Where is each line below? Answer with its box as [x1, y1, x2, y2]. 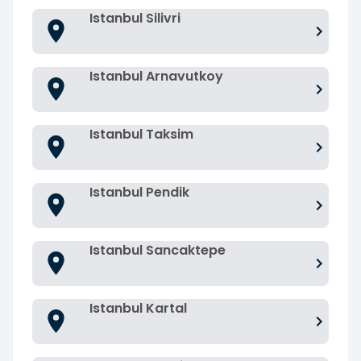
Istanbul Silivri [89, 8, 180, 27]
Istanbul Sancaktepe [89, 240, 226, 259]
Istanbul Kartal [89, 298, 187, 317]
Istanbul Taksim [89, 124, 193, 143]
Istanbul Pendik [89, 182, 189, 201]
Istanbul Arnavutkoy [89, 66, 223, 85]
